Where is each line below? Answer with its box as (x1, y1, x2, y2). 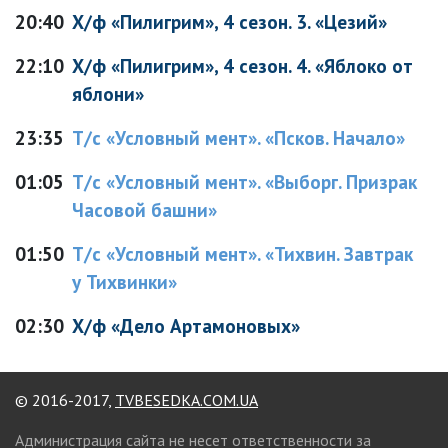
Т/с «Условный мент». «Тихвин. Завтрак (72, 241, 413, 266)
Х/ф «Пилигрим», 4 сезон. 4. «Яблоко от (72, 53, 413, 78)
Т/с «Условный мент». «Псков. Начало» (72, 125, 405, 150)
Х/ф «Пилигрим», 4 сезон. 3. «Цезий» (72, 9, 387, 34)
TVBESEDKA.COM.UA (115, 390, 258, 410)
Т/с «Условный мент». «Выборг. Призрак (72, 169, 417, 194)
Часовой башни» (72, 197, 217, 222)
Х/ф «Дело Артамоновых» (72, 313, 300, 338)
